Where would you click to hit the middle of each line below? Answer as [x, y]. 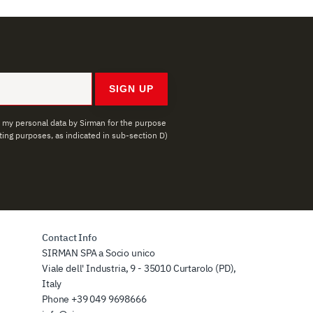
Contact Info [70, 237]
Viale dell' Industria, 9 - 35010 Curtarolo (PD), [139, 268]
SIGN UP [131, 88]
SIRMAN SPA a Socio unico [99, 253]
